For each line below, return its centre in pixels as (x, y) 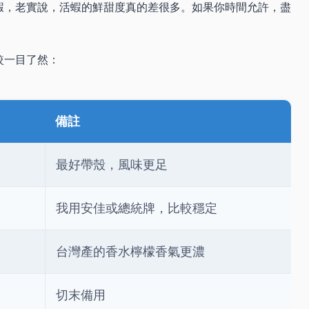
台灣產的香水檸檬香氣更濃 (130, 252)
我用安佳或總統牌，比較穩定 (137, 208)
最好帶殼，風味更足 (112, 165)
